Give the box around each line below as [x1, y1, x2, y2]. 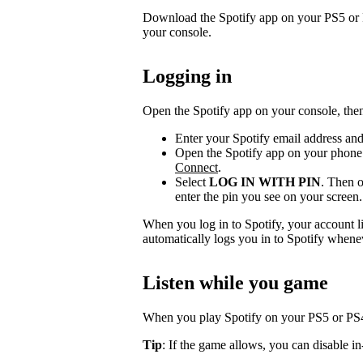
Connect [175, 160, 218, 174]
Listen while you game [143, 271, 328, 293]
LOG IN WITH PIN [209, 174, 321, 189]
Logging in [143, 65, 232, 87]
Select [175, 174, 209, 189]
